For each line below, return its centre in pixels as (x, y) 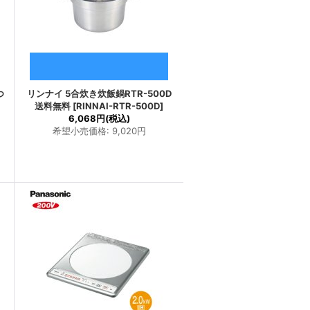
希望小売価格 (79, 131)
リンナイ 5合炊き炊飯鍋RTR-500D (99, 93)
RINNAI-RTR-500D (118, 106)
